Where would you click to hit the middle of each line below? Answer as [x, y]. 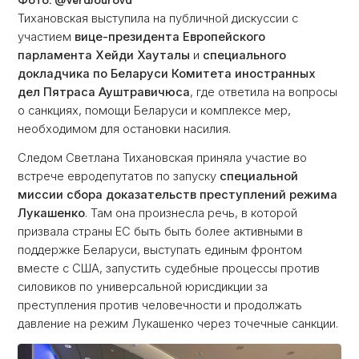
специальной [259, 176]
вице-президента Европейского [170, 36]
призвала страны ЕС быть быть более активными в [161, 231]
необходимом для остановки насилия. [126, 129]
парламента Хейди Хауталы [104, 55]
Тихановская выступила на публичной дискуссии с [158, 18]
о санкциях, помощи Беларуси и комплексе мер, [155, 110]
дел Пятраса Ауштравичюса [104, 92]
